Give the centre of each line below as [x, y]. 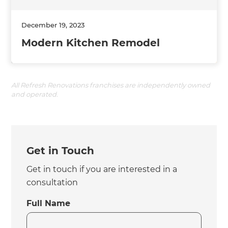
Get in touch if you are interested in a [102, 169]
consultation [52, 182]
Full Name [49, 203]
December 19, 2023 [53, 25]
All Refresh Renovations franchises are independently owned [111, 85]
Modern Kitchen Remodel [91, 42]
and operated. [35, 94]
